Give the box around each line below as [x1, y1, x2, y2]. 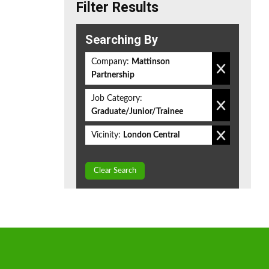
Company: [91, 58, 129, 66]
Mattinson [131, 58, 170, 66]
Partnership [91, 71, 134, 79]
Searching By [85, 32, 158, 47]
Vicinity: [91, 131, 121, 139]
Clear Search [94, 167, 136, 175]
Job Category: [91, 94, 142, 103]
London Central [123, 131, 180, 139]
